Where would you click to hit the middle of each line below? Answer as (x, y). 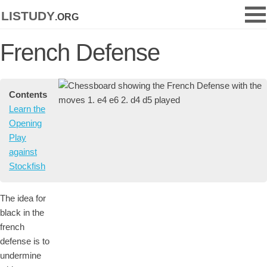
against (23, 152)
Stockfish (27, 166)
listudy (28, 14)
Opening (25, 123)
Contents (28, 94)
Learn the (27, 109)
